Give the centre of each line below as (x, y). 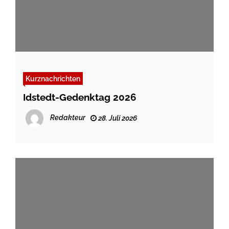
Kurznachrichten (53, 79)
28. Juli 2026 (117, 118)
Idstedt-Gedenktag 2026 (80, 97)
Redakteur (68, 118)
